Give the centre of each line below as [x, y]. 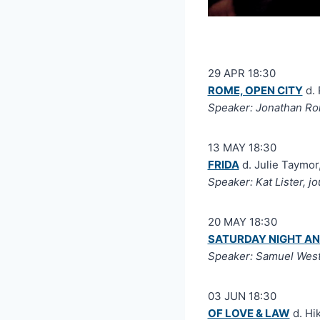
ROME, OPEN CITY [255, 90]
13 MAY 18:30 [242, 147]
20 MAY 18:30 [242, 221]
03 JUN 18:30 [242, 296]
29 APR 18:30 [241, 73]
